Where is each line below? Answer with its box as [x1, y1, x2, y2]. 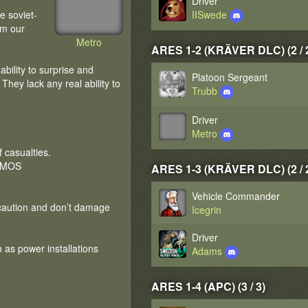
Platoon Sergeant [192, 70, 268, 84]
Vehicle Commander [192, 189, 280, 203]
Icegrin [192, 203, 222, 217]
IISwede [192, 8, 230, 21]
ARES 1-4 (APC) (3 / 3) [151, 278, 266, 294]
